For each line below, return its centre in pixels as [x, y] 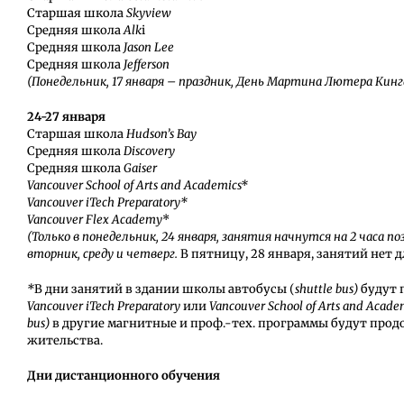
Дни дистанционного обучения [123, 376]
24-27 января [66, 117]
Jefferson [146, 65]
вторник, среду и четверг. [103, 254]
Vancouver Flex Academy [94, 220]
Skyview [148, 14]
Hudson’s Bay [161, 134]
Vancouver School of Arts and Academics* [137, 186]
